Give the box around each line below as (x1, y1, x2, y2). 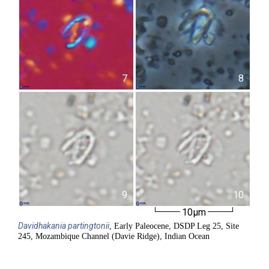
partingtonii (68, 221, 109, 231)
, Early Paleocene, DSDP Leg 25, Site (109, 222, 239, 231)
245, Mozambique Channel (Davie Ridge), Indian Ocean (18, 232, 210, 241)
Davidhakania (18, 221, 66, 231)
